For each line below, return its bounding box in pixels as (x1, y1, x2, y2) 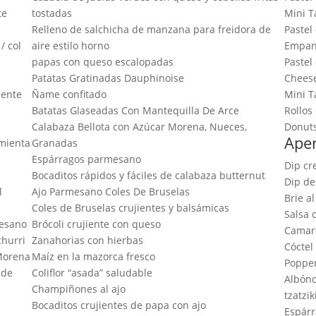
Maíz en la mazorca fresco (31, 249, 155, 263)
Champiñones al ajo (31, 281, 126, 296)
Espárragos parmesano (31, 152, 141, 166)
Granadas (31, 135, 78, 150)
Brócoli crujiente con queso (31, 217, 161, 231)
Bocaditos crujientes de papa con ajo (31, 298, 206, 312)
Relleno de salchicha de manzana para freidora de (31, 22, 271, 36)
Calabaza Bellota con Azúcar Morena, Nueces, (31, 119, 247, 133)
